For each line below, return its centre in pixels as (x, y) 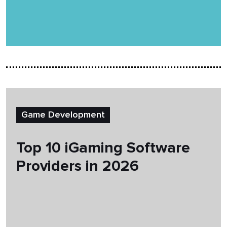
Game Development (63, 115)
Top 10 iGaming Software (103, 148)
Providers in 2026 (78, 166)
